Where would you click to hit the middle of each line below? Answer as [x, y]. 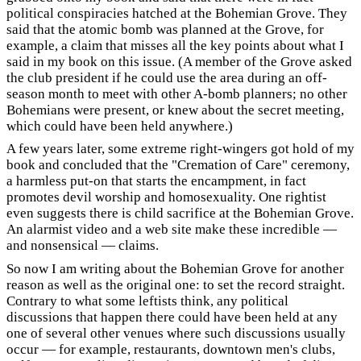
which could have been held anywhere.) [120, 126]
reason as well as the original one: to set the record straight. [176, 284]
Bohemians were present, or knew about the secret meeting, [175, 110]
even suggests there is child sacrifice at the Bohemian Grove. [180, 213]
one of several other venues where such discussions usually [176, 333]
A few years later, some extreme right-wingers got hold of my [180, 149]
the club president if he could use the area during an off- [167, 77]
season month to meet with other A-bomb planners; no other [177, 93]
